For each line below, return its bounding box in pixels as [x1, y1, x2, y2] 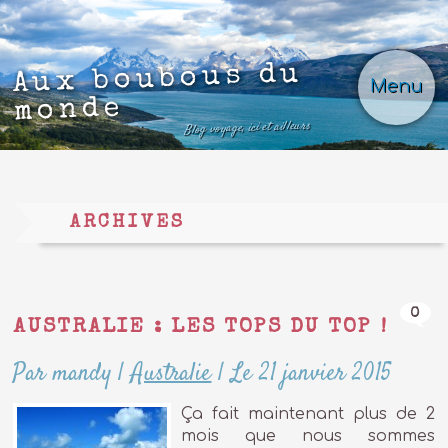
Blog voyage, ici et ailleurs [184, 117, 311, 139]
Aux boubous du [12, 61, 305, 100]
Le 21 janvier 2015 [231, 357, 392, 391]
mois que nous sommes [181, 426, 435, 445]
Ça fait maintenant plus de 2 [181, 404, 435, 423]
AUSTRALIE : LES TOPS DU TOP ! [13, 316, 388, 338]
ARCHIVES [69, 213, 186, 233]
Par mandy [13, 357, 112, 391]
